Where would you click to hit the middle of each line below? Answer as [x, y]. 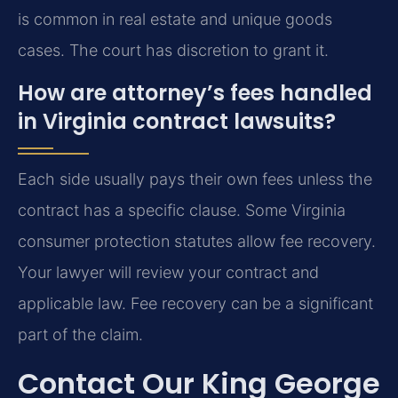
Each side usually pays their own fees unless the [195, 179]
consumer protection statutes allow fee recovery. [197, 241]
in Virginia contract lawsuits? [177, 121]
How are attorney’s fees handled [195, 92]
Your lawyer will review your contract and [168, 272]
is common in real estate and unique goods [175, 20]
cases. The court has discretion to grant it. [173, 51]
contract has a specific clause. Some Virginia [182, 210]
